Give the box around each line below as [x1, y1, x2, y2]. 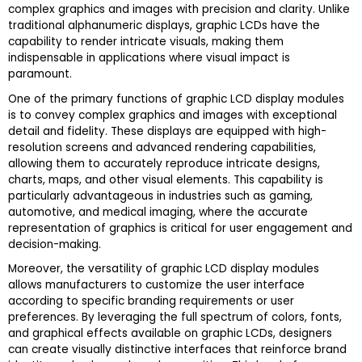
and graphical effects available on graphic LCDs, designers [8, 325, 332, 341]
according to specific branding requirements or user [8, 293, 294, 309]
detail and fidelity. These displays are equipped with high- [8, 123, 326, 139]
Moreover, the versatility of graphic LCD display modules [8, 260, 319, 276]
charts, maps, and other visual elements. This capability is [8, 171, 323, 187]
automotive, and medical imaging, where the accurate [8, 204, 308, 220]
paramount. [8, 66, 72, 82]
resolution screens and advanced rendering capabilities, [8, 139, 316, 155]
